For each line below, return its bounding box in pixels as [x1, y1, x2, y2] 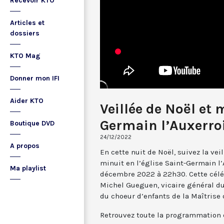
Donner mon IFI [10, 74, 59, 82]
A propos [10, 141, 39, 150]
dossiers [10, 29, 39, 37]
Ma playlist [10, 164, 46, 172]
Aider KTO [10, 96, 43, 105]
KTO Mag [10, 51, 40, 60]
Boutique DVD [10, 119, 54, 127]
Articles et [10, 18, 44, 27]
